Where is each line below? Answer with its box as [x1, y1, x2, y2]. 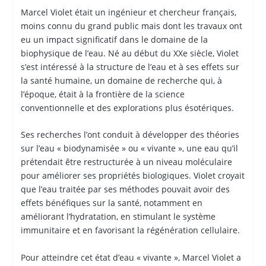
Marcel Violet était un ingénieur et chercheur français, [20, 6, 236, 18]
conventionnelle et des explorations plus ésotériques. [20, 102, 234, 113]
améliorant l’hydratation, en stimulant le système [20, 211, 216, 223]
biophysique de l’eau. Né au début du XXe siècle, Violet [20, 47, 239, 59]
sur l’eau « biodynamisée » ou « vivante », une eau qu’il [20, 142, 238, 154]
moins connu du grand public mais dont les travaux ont [20, 20, 242, 31]
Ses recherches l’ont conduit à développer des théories [20, 129, 239, 141]
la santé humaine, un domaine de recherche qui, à [20, 74, 222, 86]
